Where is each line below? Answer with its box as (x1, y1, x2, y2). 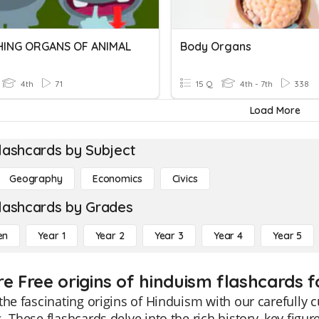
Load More (249, 104, 300, 117)
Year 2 (95, 229, 125, 242)
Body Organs (180, 39, 251, 53)
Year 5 (273, 229, 303, 242)
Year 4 (213, 229, 243, 242)
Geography (9, 172, 63, 185)
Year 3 (154, 229, 184, 242)
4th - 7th (238, 78, 273, 89)
